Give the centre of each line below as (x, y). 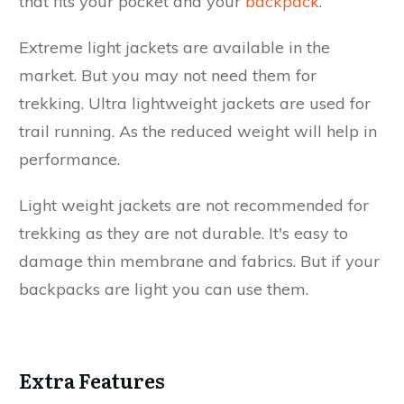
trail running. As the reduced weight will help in (198, 131)
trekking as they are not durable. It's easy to (184, 233)
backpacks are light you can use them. (164, 289)
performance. (69, 159)
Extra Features (92, 380)
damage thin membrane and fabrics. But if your (199, 261)
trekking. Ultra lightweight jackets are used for (195, 103)
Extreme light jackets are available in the (174, 47)
